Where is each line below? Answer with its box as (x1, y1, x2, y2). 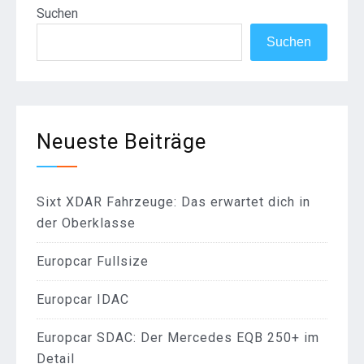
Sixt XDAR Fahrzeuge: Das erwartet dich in (37, 194, 310, 210)
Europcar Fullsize (37, 253, 149, 270)
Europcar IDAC (37, 292, 129, 308)
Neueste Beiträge (37, 129, 206, 154)
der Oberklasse (37, 215, 136, 232)
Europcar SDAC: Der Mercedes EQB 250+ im (37, 330, 319, 346)
